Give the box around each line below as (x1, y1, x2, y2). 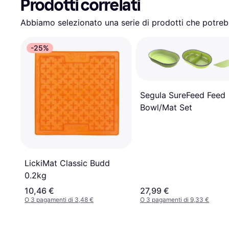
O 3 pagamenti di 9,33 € (140, 196, 209, 204)
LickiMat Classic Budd (25, 158, 110, 169)
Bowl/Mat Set (140, 102, 192, 112)
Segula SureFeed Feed (140, 89, 225, 100)
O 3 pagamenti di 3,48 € (25, 196, 94, 204)
